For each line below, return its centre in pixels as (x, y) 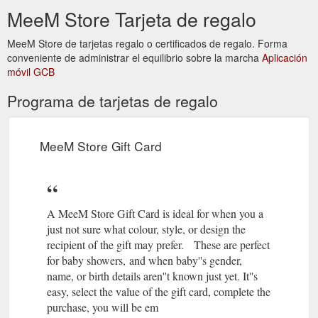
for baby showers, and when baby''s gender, (144, 260)
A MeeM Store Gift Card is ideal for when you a (155, 213)
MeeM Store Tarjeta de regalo (132, 18)
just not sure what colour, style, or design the (146, 229)
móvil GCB (31, 71)
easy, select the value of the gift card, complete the (159, 291)
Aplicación (285, 57)
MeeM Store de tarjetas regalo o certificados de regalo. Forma (147, 43)
